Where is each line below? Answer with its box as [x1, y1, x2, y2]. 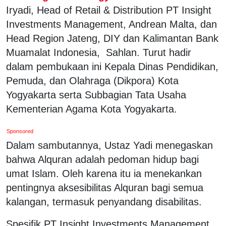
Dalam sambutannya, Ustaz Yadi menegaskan [6, 139, 213, 151]
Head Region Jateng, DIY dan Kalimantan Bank [6, 32, 218, 44]
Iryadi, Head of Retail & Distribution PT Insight [6, 4, 211, 16]
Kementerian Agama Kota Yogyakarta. [6, 103, 177, 115]
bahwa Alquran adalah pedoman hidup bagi [6, 153, 199, 165]
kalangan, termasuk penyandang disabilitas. [6, 196, 202, 207]
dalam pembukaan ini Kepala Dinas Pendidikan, [6, 61, 218, 72]
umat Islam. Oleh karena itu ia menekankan [6, 167, 202, 179]
